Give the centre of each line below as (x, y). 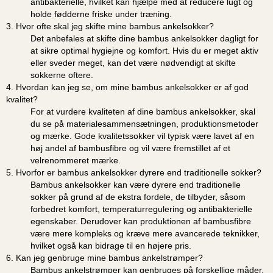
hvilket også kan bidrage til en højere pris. (111, 245)
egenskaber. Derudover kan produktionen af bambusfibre (141, 221)
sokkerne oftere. (62, 75)
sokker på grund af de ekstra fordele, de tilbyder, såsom (138, 197)
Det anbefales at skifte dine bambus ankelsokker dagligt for (144, 38)
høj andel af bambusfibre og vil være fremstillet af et (130, 148)
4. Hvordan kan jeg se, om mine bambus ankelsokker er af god (127, 87)
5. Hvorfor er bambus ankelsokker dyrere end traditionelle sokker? (134, 172)
